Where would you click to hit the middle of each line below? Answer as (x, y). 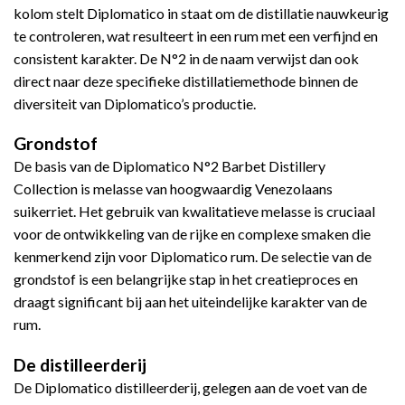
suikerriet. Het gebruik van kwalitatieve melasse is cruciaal (194, 212)
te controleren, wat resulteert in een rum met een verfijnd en (196, 35)
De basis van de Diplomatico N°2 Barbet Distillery (170, 166)
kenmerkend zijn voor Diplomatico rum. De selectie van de (193, 257)
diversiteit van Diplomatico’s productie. (135, 103)
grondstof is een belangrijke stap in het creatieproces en (186, 279)
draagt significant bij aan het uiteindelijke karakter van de (190, 302)
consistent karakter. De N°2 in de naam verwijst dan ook (186, 58)
